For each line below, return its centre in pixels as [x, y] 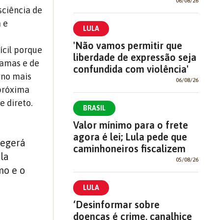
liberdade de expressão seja [135, 57]
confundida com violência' [131, 69]
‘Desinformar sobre [116, 204]
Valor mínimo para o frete [130, 125]
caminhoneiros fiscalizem [129, 148]
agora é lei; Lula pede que [130, 137]
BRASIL [94, 108]
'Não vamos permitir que [127, 45]
